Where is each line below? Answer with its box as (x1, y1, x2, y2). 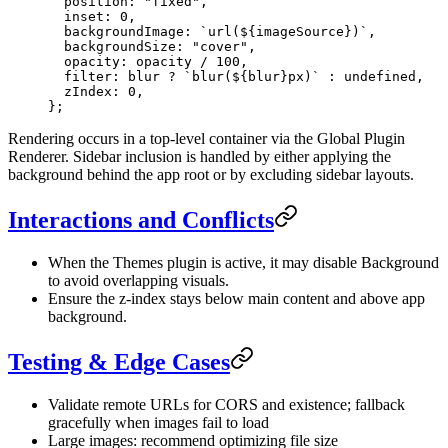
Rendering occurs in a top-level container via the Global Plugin (8, 130, 405, 148)
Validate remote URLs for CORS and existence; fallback (48, 395, 405, 413)
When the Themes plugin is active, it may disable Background (48, 253, 439, 271)
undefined (336, 69, 416, 85)
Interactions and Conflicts (8, 206, 274, 233)
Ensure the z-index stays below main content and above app (48, 289, 425, 307)
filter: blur (48, 69, 168, 85)
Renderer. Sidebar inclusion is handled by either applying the (8, 148, 391, 166)
